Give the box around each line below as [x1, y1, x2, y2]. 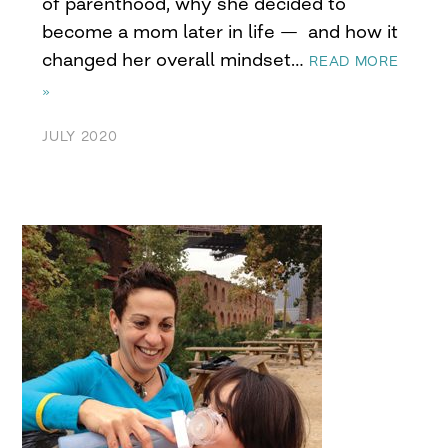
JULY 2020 [42, 128, 118, 145]
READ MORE [309, 53, 399, 70]
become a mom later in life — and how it [42, 20, 399, 43]
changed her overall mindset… [42, 48, 310, 71]
